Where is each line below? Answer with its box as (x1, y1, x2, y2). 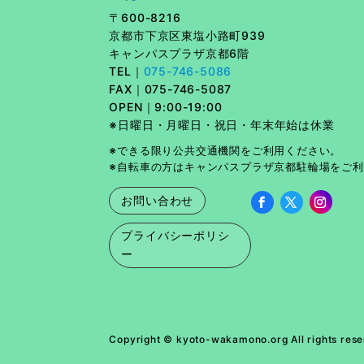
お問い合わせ (121, 193, 194, 207)
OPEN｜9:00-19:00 (109, 100, 227, 115)
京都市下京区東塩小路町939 (109, 28, 266, 43)
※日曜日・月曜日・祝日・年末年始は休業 (109, 118, 335, 132)
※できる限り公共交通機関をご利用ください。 (109, 144, 342, 158)
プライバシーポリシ (121, 228, 230, 242)
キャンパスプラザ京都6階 (109, 46, 250, 61)
